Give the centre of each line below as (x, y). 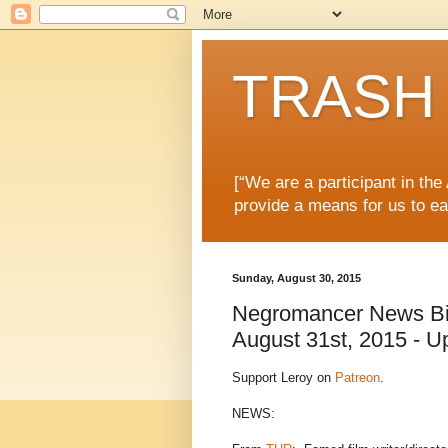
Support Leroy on (283, 378)
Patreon (357, 378)
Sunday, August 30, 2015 (296, 278)
